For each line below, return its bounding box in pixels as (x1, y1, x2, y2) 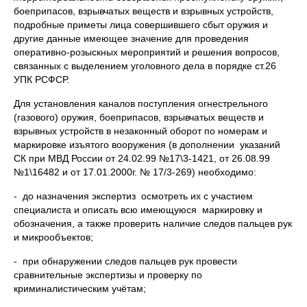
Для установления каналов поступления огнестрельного (14, 98, 268, 109)
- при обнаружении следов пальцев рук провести (14, 256, 237, 267)
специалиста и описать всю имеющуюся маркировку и (14, 204, 262, 215)
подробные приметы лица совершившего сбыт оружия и (14, 19, 268, 30)
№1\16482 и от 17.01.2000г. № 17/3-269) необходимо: (14, 167, 256, 177)
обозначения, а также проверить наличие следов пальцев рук (14, 218, 292, 229)
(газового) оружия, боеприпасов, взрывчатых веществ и (14, 112, 264, 123)
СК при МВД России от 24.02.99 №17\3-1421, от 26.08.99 (14, 153, 270, 164)
